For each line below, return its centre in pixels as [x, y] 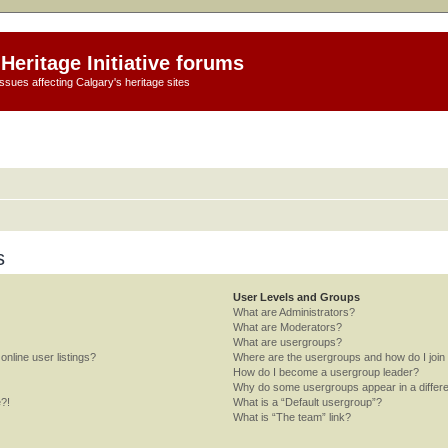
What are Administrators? [294, 311]
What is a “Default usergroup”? [308, 401]
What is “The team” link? [292, 416]
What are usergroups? [288, 341]
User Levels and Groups [297, 296]
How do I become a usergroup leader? [326, 371]
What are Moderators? [288, 326]
